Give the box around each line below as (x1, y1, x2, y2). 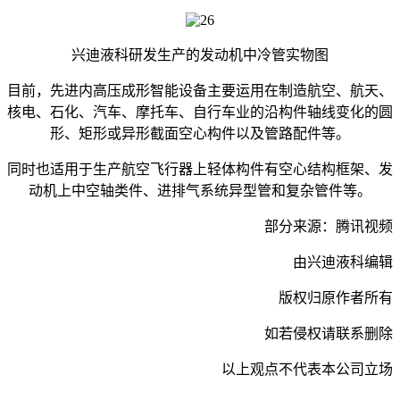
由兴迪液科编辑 (293, 254, 393, 270)
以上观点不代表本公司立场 (221, 361, 393, 377)
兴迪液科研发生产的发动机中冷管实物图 (71, 46, 329, 62)
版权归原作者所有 (279, 289, 393, 305)
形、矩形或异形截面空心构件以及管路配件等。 (50, 125, 350, 141)
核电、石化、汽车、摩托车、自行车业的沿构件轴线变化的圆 (7, 104, 393, 120)
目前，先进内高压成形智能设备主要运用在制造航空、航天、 (7, 82, 393, 98)
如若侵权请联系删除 (264, 325, 393, 341)
